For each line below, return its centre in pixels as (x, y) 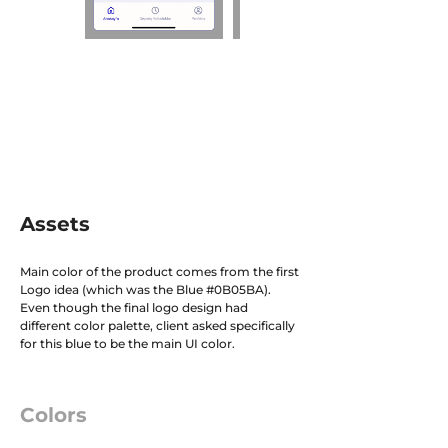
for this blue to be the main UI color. (127, 343)
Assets (55, 224)
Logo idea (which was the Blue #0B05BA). (145, 289)
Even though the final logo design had (134, 307)
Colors (53, 415)
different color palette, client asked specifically (157, 325)
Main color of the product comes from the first (159, 271)
